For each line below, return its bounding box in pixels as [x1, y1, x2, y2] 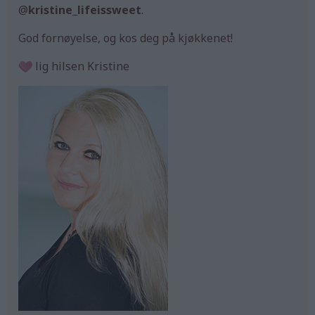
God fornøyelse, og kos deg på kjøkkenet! [18, 30, 233, 46]
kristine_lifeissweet [28, 1, 141, 18]
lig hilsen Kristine [32, 58, 129, 74]
